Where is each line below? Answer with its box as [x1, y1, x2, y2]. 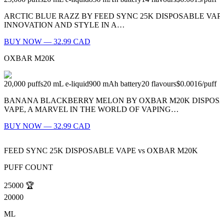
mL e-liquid [53, 80, 89, 88]
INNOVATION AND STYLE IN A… [4, 21, 125, 29]
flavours [151, 80, 176, 88]
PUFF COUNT [4, 163, 53, 172]
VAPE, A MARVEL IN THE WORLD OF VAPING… [4, 105, 179, 114]
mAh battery [103, 80, 141, 88]
